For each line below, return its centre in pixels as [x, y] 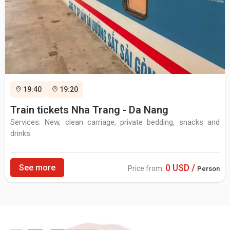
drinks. [21, 133]
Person [208, 168]
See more [37, 167]
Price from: [147, 168]
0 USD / [181, 167]
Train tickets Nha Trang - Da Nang [89, 110]
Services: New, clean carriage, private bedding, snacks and [115, 122]
